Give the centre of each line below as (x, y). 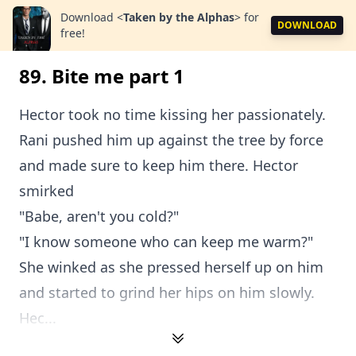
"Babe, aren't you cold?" (99, 216)
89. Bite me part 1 (102, 76)
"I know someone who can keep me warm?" (166, 242)
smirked (46, 191)
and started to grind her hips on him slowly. (167, 292)
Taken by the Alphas (179, 17)
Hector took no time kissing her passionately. (172, 114)
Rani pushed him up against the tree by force (171, 140)
